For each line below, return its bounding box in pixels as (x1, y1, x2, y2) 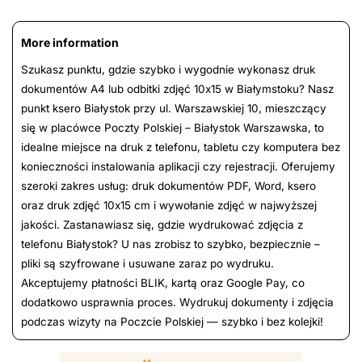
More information (21, 36, 119, 50)
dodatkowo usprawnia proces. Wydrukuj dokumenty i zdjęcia (21, 296, 334, 309)
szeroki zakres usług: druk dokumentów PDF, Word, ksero (21, 179, 316, 193)
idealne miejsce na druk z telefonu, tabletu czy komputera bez (21, 141, 340, 154)
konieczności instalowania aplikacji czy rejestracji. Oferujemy (21, 160, 335, 174)
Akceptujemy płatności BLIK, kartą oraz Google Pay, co (21, 276, 305, 290)
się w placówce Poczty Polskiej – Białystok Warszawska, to (21, 121, 324, 135)
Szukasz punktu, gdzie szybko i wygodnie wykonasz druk (21, 63, 315, 77)
